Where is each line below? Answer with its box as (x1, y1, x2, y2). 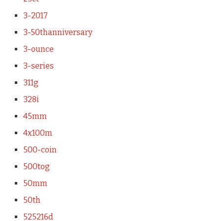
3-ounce (23, 44, 54, 54)
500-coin (23, 145, 57, 154)
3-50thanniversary (23, 27, 92, 37)
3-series (23, 61, 54, 71)
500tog (23, 161, 50, 171)
